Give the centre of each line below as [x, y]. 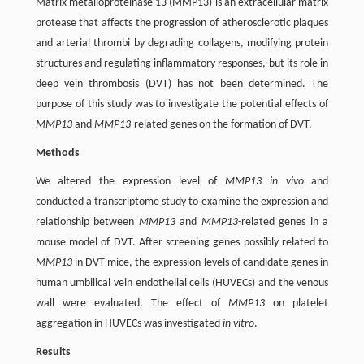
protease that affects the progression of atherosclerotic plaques [182, 23]
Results [53, 352]
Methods [57, 153]
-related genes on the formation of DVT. [221, 124]
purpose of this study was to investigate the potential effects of [182, 104]
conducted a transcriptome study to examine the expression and [182, 201]
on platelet [297, 303]
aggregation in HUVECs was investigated [129, 323]
